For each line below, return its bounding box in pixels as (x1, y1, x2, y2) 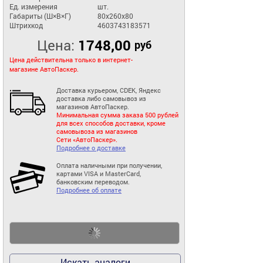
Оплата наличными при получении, (56, 161, 162, 170)
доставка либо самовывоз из (56, 95, 146, 103)
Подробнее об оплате (56, 186, 122, 195)
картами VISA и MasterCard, (56, 170, 141, 178)
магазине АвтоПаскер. (9, 65, 79, 74)
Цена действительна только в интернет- (9, 56, 133, 65)
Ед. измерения (9, 2, 58, 12)
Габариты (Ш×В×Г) (9, 11, 71, 21)
